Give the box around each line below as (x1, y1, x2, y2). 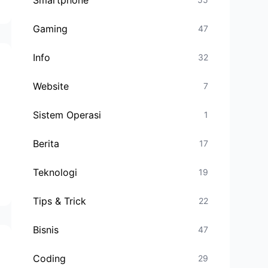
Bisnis (33, 224, 59, 236)
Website (33, 80, 69, 92)
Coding (33, 252, 66, 264)
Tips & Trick (33, 195, 87, 207)
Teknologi (33, 166, 78, 178)
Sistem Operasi (33, 109, 102, 121)
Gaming (33, 23, 68, 35)
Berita (33, 138, 60, 150)
